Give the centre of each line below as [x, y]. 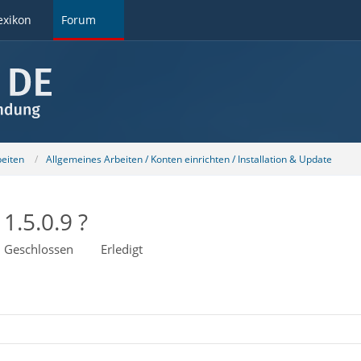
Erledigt [121, 249]
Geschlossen [38, 249]
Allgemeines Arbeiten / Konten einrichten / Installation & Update [189, 159]
